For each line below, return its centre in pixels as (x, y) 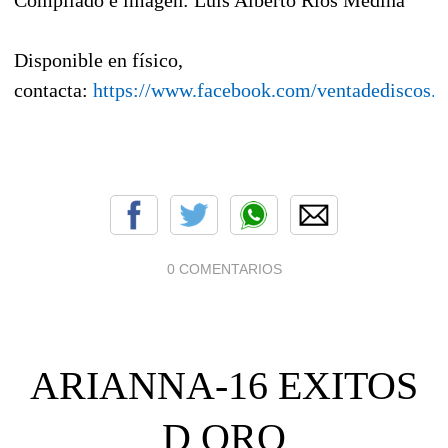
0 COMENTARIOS (224, 268)
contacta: (53, 89)
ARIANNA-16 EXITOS (224, 385)
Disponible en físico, (98, 59)
